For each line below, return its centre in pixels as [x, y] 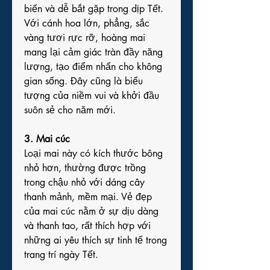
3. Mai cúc [47, 139]
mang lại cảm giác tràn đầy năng [93, 52]
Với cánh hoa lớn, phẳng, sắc [87, 23]
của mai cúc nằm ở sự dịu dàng [91, 211]
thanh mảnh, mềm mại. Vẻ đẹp [88, 197]
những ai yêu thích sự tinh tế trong [96, 240]
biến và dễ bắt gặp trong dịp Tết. [94, 9]
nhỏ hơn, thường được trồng [85, 168]
